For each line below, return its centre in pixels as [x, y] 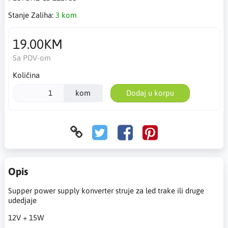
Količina [26, 75]
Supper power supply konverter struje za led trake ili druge [106, 190]
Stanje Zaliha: [32, 15]
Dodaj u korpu [150, 93]
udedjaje [22, 200]
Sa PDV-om [32, 58]
